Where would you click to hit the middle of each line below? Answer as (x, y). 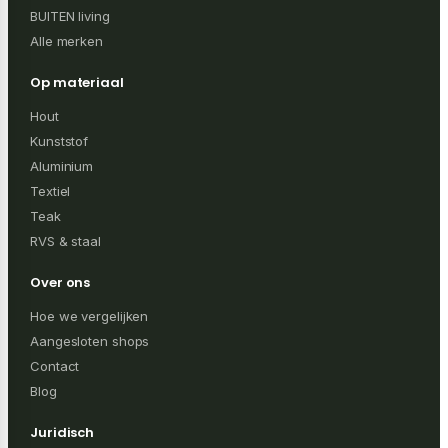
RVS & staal (65, 241)
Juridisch (62, 433)
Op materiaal (77, 83)
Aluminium (62, 166)
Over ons (60, 283)
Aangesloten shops (90, 341)
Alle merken (66, 41)
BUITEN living (70, 16)
